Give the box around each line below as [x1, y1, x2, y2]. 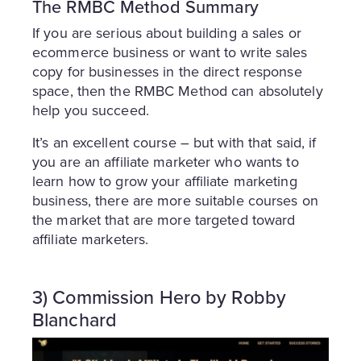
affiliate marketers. [32, 228, 149, 249]
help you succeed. [32, 99, 153, 120]
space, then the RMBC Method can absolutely [32, 80, 323, 101]
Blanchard [32, 305, 117, 333]
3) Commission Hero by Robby [32, 283, 286, 310]
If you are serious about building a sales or [32, 22, 301, 43]
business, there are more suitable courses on [32, 189, 318, 210]
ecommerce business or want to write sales [32, 41, 308, 62]
